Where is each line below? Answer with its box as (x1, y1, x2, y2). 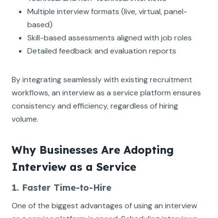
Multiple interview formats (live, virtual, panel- (27, 6, 187, 17)
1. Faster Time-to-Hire (12, 182, 111, 193)
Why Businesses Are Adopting (12, 143, 174, 157)
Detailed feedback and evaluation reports (27, 45, 176, 56)
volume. (12, 113, 38, 124)
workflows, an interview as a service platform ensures (12, 87, 201, 98)
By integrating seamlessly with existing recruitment (12, 74, 192, 85)
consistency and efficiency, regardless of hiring (12, 100, 178, 111)
